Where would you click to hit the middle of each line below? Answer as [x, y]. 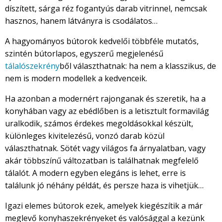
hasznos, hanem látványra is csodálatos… [81, 21]
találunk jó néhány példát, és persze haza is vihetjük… [104, 186]
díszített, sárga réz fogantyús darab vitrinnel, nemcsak [106, 9]
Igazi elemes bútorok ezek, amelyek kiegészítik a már [104, 206]
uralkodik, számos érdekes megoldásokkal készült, [99, 124]
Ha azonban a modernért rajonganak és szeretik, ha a [105, 99]
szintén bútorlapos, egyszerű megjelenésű [84, 54]
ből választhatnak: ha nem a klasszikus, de [138, 66]
